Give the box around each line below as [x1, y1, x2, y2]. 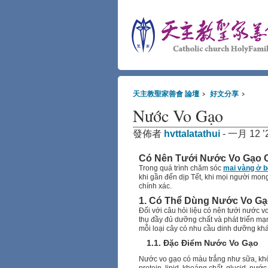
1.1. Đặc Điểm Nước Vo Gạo [147, 238, 258, 248]
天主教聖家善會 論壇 [133, 90, 199, 98]
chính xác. [139, 182, 172, 190]
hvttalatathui [164, 129, 220, 139]
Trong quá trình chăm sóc [139, 164, 223, 172]
